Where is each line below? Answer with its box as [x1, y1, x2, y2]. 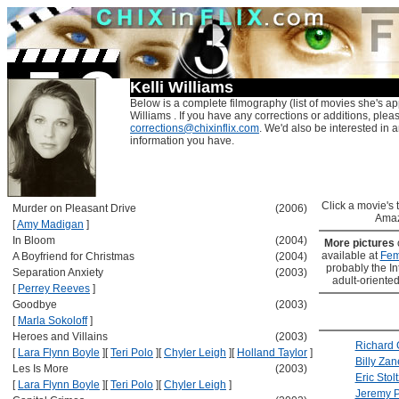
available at [321, 249, 380, 262]
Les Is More [12, 362, 69, 375]
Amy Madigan [17, 218, 84, 231]
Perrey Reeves [18, 282, 90, 295]
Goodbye [12, 298, 57, 311]
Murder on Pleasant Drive [12, 202, 136, 215]
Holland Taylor [237, 346, 307, 359]
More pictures [323, 237, 397, 249]
